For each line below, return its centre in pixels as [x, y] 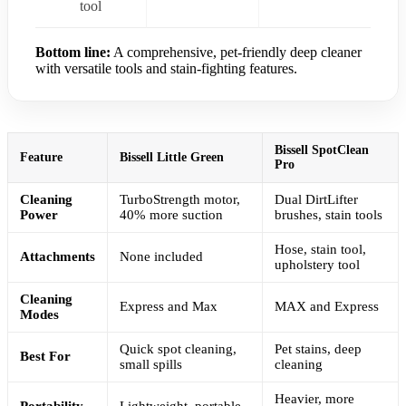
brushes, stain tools [329, 214]
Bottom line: [73, 52]
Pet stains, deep [318, 348]
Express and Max [169, 306]
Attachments [58, 256]
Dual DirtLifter [316, 199]
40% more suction [171, 214]
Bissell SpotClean [322, 150]
